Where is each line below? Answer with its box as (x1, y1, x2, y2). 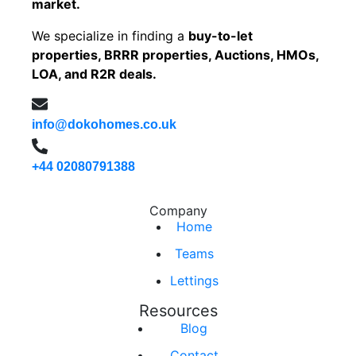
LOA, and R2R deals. (32, 65, 157, 82)
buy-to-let (188, 27, 253, 44)
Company (149, 202, 207, 219)
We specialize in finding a (32, 27, 188, 44)
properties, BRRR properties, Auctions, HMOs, (32, 46, 319, 63)
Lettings (169, 272, 219, 288)
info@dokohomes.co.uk (32, 117, 176, 131)
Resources (138, 300, 218, 320)
